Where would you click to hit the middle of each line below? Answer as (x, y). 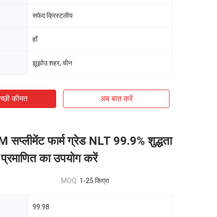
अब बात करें (116, 99)
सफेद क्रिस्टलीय (53, 15)
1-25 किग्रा (94, 181)
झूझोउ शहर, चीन (52, 63)
